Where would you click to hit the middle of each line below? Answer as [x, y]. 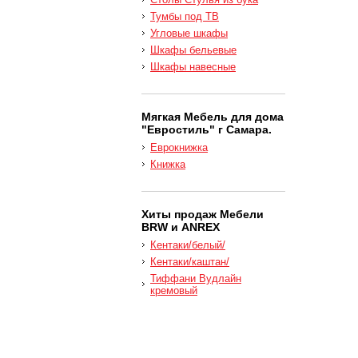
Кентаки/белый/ [188, 245]
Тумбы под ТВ [185, 16]
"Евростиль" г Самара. [207, 129]
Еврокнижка [179, 147]
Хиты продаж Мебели [203, 214]
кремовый [174, 290]
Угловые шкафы [189, 33]
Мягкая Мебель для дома [213, 117]
